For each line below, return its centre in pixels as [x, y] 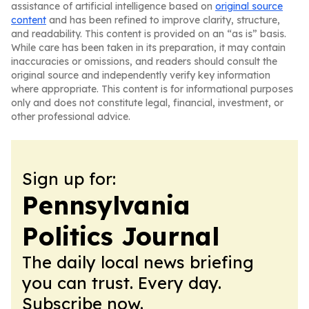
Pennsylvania [106, 205]
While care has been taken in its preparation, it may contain [148, 48]
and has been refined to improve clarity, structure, [163, 20]
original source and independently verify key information [141, 75]
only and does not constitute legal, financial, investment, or [147, 103]
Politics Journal [121, 236]
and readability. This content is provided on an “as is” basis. [149, 34]
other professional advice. [71, 117]
